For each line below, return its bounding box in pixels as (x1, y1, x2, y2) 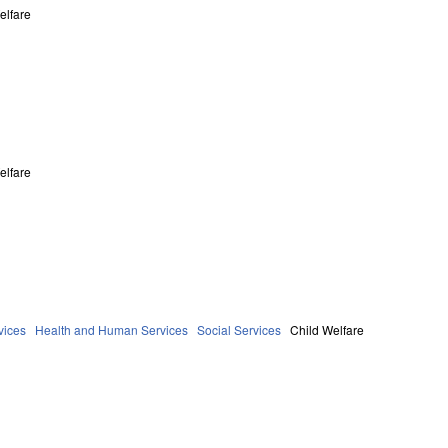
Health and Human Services (35, 320, 189, 338)
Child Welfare (290, 320, 365, 338)
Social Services (197, 320, 282, 338)
